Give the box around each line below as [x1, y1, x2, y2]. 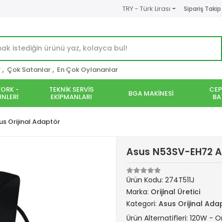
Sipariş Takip [183, 4, 221, 13]
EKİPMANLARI [51, 92, 92, 102]
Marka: [126, 187, 151, 197]
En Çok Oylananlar [57, 65, 118, 74]
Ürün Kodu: [126, 175, 165, 185]
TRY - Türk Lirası [122, 4, 170, 13]
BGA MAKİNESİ [128, 88, 173, 98]
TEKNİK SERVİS [49, 85, 94, 94]
